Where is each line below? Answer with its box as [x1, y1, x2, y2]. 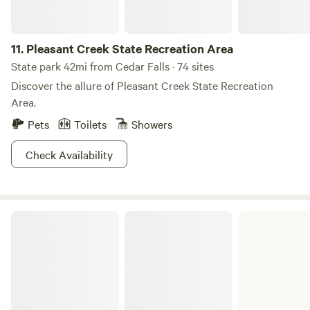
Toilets [74, 116, 107, 131]
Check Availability [26, 147, 113, 162]
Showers [131, 116, 172, 131]
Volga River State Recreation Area [10, 209, 154, 223]
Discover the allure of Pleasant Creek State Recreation [11, 77, 273, 93]
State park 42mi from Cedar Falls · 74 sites [11, 58, 214, 73]
